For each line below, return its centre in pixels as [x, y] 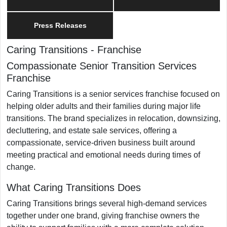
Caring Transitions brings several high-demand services [107, 203]
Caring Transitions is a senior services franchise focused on [113, 94]
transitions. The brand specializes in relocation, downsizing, [113, 118]
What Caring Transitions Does [74, 187]
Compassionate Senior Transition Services [102, 66]
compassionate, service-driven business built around [101, 142]
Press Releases [60, 25]
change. [21, 167]
